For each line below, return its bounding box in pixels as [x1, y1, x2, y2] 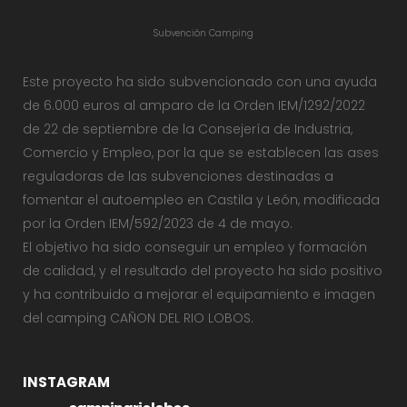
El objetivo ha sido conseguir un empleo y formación [23, 238, 367, 257]
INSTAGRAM [23, 372, 110, 392]
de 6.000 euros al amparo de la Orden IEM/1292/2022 [23, 96, 365, 115]
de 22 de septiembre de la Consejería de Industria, [23, 120, 352, 139]
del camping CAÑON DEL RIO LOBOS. [23, 309, 253, 328]
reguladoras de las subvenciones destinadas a [23, 167, 333, 186]
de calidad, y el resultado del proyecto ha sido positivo [23, 262, 382, 281]
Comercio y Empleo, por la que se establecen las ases [23, 144, 379, 163]
